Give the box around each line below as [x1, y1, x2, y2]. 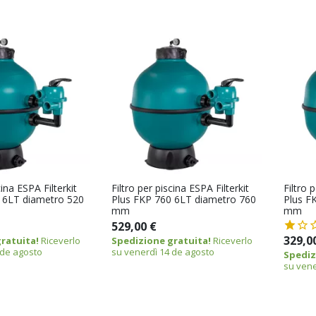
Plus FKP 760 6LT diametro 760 [111, 192, 256, 206]
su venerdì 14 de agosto [111, 245, 214, 258]
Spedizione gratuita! [111, 233, 211, 247]
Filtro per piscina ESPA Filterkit [111, 181, 249, 195]
